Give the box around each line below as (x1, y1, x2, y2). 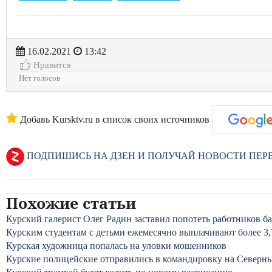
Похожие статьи (6, 192, 136, 213)
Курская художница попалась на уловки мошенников (6, 240, 226, 251)
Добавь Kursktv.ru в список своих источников (18, 114, 209, 124)
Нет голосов (19, 74, 60, 83)
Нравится (31, 59, 71, 70)
